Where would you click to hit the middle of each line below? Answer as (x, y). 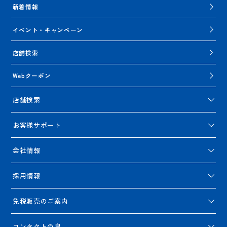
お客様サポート (37, 125)
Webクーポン (32, 75)
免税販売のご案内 (40, 201)
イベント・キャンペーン (48, 29)
